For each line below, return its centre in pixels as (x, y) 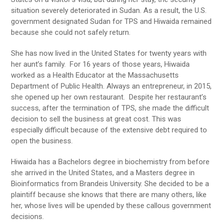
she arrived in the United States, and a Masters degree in (103, 172)
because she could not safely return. (71, 32)
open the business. (42, 141)
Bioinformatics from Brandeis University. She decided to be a (110, 183)
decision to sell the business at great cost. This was (96, 119)
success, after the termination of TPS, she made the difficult (110, 108)
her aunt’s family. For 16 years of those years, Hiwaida (101, 64)
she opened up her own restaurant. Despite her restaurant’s (109, 97)
